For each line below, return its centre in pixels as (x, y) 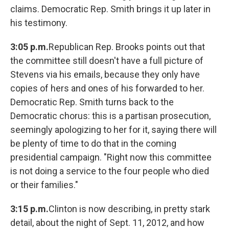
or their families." (44, 185)
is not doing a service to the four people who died (110, 171)
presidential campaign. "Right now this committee (111, 157)
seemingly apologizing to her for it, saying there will (113, 130)
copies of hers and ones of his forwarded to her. (107, 88)
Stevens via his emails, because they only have (105, 75)
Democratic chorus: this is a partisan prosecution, (110, 116)
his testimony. (39, 23)
